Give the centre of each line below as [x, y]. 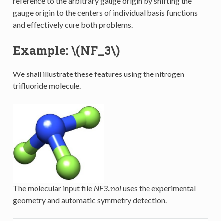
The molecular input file [53, 188]
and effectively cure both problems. [73, 24]
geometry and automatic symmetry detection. [90, 200]
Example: [42, 50]
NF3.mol [107, 188]
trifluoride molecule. [47, 85]
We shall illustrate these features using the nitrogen [98, 74]
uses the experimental [158, 188]
